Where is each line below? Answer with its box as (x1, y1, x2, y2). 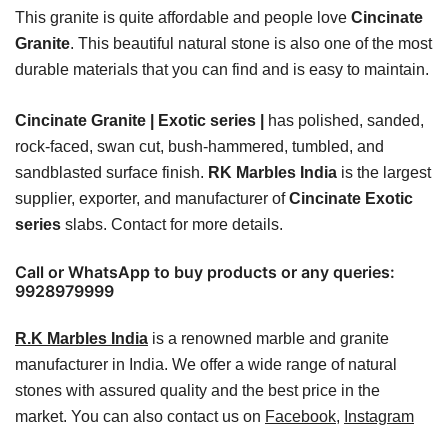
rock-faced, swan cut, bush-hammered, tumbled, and (15, 138, 384, 156)
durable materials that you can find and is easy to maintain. (15, 61, 429, 79)
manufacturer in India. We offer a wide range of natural (15, 356, 397, 374)
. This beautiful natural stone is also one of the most (70, 35, 432, 53)
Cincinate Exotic (289, 190, 413, 208)
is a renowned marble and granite (148, 330, 389, 348)
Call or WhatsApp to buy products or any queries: (15, 262, 395, 283)
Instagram (344, 408, 414, 426)
